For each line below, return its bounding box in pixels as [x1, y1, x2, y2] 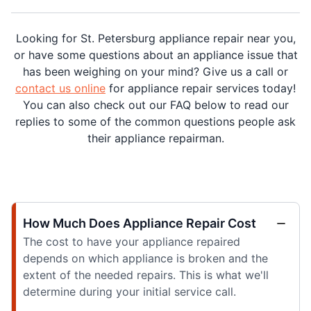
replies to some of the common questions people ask [15, 114, 296, 128]
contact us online [15, 81, 106, 95]
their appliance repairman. [87, 131, 224, 145]
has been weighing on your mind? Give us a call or [23, 64, 288, 78]
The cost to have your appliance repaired [23, 234, 240, 249]
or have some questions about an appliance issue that [13, 47, 298, 62]
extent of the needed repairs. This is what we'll [23, 267, 269, 282]
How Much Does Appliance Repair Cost [23, 215, 256, 230]
